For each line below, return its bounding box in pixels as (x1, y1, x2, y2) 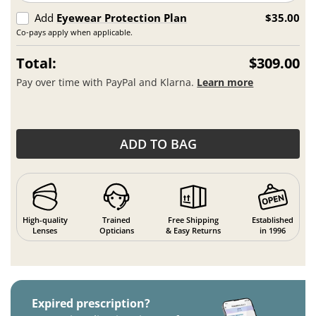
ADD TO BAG (119, 135, 197, 152)
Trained (102, 214, 131, 225)
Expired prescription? (32, 295, 150, 311)
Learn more (197, 75, 254, 89)
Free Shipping (167, 214, 219, 225)
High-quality (22, 214, 68, 225)
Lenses (32, 224, 58, 236)
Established (252, 214, 294, 225)
